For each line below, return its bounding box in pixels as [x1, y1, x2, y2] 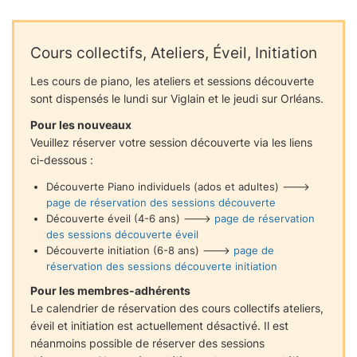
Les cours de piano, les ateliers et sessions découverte [30, 74, 314, 88]
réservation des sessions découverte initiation [45, 259, 277, 273]
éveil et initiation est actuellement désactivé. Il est [30, 318, 288, 332]
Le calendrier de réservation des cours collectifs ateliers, [30, 300, 324, 315]
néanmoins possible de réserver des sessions [30, 335, 265, 350]
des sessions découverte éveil [45, 227, 198, 241]
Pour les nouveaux [30, 118, 131, 132]
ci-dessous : [30, 153, 93, 167]
